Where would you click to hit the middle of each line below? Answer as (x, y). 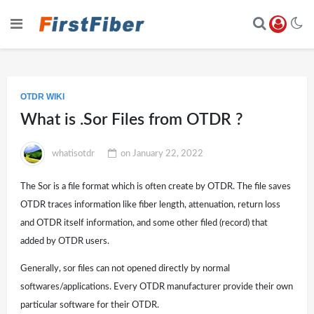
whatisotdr (73, 153)
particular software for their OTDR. (90, 305)
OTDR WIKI (43, 96)
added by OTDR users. (65, 241)
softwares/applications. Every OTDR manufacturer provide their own (157, 287)
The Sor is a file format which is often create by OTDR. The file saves (156, 186)
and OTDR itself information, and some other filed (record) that (144, 223)
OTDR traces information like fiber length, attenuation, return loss (151, 205)
